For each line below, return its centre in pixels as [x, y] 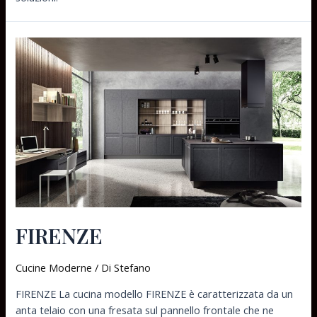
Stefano [133, 268]
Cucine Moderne [54, 268]
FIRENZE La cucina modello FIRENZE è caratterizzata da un [155, 294]
